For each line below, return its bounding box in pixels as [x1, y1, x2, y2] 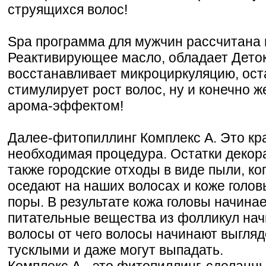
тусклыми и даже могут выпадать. [8, 242, 223, 258]
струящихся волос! [8, 1, 128, 17]
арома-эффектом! [8, 97, 123, 113]
